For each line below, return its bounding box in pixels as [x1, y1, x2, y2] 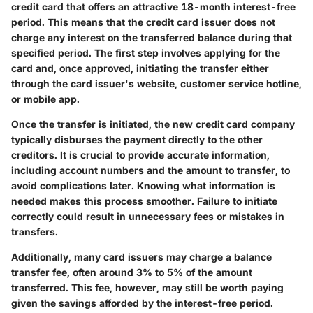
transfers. [11, 225, 58, 238]
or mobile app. [11, 92, 80, 105]
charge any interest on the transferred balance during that [11, 31, 292, 43]
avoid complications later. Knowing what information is [11, 179, 275, 191]
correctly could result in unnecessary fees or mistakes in [11, 210, 284, 222]
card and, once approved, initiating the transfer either [11, 61, 269, 74]
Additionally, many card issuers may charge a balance [11, 250, 272, 263]
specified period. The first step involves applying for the [11, 46, 280, 59]
